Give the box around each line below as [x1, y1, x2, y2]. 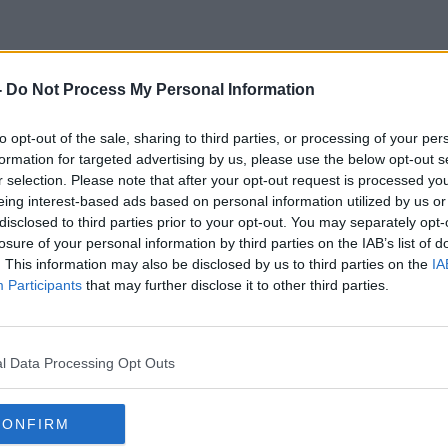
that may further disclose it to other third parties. [82, 277, 389, 293]
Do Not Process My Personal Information [6, 81, 315, 98]
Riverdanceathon [97, 122, 351, 156]
